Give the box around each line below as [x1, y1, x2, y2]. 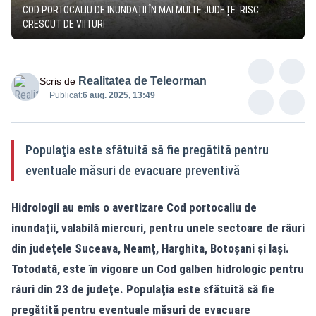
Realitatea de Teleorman [78, 74, 207, 87]
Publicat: [49, 90, 83, 100]
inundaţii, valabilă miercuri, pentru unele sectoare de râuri [11, 220, 305, 235]
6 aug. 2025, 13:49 [83, 90, 155, 100]
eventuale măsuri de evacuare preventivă [25, 162, 240, 178]
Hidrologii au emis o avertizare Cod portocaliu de [11, 200, 257, 214]
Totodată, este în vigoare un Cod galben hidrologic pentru [11, 261, 304, 276]
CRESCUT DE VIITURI [23, 18, 105, 30]
